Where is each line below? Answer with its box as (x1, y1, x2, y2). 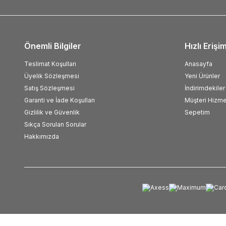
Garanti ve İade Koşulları (24, 96, 95, 104)
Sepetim (185, 108, 210, 116)
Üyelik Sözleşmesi (24, 72, 79, 80)
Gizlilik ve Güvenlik (24, 108, 80, 116)
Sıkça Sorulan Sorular (24, 121, 86, 128)
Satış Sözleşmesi (24, 84, 75, 92)
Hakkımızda (24, 133, 59, 140)
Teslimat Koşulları (24, 60, 76, 68)
